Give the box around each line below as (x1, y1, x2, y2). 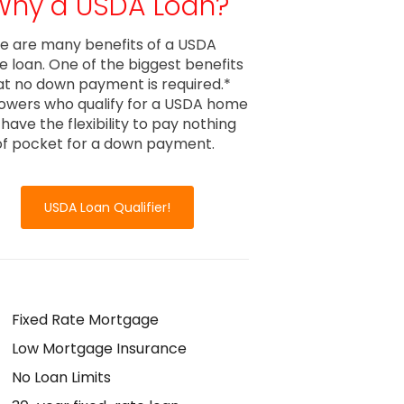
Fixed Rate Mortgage (11, 309, 159, 330)
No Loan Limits (11, 367, 111, 388)
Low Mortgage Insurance (11, 338, 187, 359)
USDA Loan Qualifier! (44, 198, 171, 216)
